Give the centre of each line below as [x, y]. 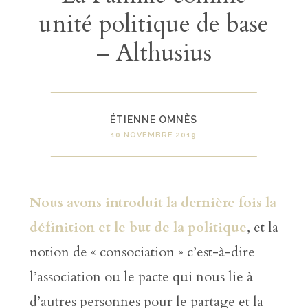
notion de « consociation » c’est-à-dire [142, 252]
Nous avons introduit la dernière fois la [153, 203]
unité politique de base [154, 24]
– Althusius [154, 53]
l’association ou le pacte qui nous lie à [141, 277]
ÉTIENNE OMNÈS [154, 119]
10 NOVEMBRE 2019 [154, 135]
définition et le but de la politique [138, 228]
